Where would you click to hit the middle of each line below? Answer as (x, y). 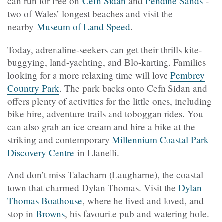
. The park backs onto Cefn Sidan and (133, 88)
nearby (22, 27)
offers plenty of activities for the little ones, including (110, 101)
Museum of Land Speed (83, 27)
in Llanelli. (97, 152)
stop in (22, 213)
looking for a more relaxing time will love (89, 75)
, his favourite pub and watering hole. (137, 213)
